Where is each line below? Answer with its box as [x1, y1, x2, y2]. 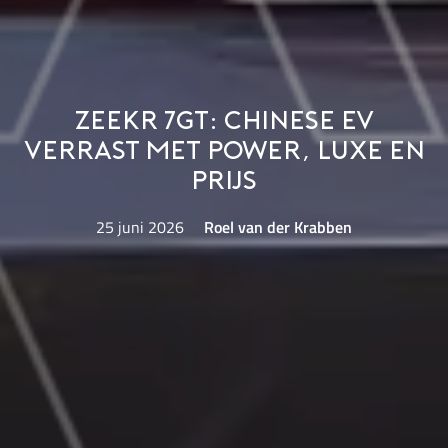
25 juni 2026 [96, 214, 185, 239]
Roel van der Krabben [203, 214, 352, 239]
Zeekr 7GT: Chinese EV [74, 110, 374, 136]
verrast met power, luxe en [23, 140, 425, 166]
